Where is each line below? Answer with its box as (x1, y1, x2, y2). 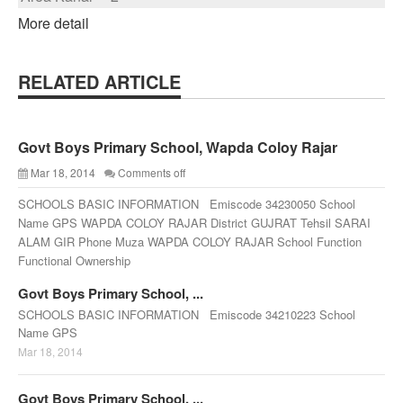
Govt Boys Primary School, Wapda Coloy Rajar (18, 137, 337, 157)
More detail (18, 13, 89, 33)
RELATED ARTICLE (18, 68, 181, 94)
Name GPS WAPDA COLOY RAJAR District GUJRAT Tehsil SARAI (18, 214, 371, 231)
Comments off (118, 165, 185, 180)
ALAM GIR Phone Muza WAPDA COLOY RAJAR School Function (18, 233, 362, 250)
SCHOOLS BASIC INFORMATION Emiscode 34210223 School (18, 306, 355, 323)
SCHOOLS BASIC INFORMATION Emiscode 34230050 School (18, 195, 355, 212)
